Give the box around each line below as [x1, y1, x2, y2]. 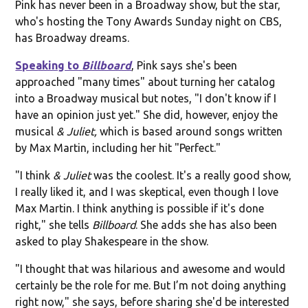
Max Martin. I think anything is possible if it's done [15, 201, 265, 214]
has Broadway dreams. [15, 31, 130, 44]
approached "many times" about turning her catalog [15, 75, 276, 88]
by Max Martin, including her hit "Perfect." [15, 141, 221, 154]
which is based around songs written [97, 124, 283, 137]
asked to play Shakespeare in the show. [15, 234, 209, 247]
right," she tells [15, 218, 93, 231]
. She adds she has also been [135, 218, 278, 231]
